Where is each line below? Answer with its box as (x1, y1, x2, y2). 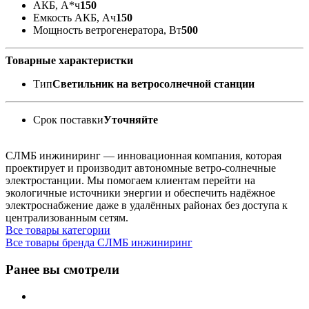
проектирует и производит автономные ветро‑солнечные (6, 162, 276, 175)
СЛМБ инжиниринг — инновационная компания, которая (6, 150, 281, 162)
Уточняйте (103, 114, 158, 126)
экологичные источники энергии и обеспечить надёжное (6, 187, 275, 199)
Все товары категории (6, 224, 110, 237)
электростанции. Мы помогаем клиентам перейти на (6, 175, 255, 187)
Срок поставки (33, 114, 103, 126)
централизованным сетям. (6, 212, 128, 224)
